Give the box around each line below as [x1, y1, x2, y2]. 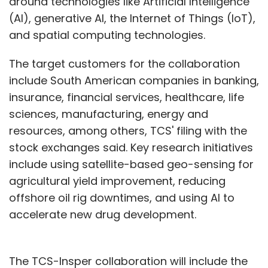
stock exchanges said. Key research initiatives [9, 139, 253, 155]
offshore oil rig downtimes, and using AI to [9, 190, 234, 205]
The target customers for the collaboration [9, 56, 240, 71]
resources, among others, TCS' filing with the [9, 123, 247, 138]
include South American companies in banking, [9, 72, 259, 88]
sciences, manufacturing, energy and [9, 106, 208, 121]
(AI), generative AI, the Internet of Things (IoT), [9, 10, 255, 26]
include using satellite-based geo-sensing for [9, 156, 254, 172]
